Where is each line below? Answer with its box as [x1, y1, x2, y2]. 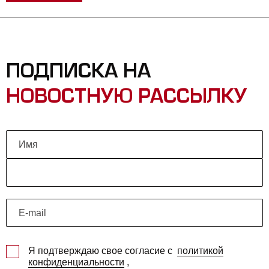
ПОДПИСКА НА [6, 64, 151, 85]
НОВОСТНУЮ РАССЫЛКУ [6, 89, 247, 110]
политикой [177, 246, 223, 256]
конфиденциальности [28, 257, 124, 267]
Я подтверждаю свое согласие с [28, 246, 175, 256]
